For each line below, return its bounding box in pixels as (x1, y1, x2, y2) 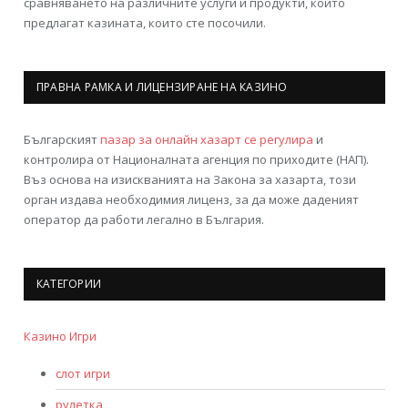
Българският (24, 130, 100, 148)
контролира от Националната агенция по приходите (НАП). (24, 150, 369, 168)
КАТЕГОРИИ (36, 275, 102, 291)
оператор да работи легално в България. (24, 210, 264, 228)
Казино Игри (24, 327, 97, 344)
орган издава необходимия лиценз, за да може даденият (24, 190, 359, 208)
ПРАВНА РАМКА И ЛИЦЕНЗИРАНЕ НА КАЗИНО (36, 78, 288, 95)
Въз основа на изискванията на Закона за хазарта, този (24, 170, 356, 188)
